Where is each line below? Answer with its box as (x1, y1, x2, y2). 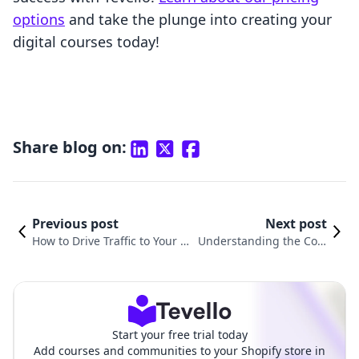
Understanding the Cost (198, 233, 327, 249)
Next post (265, 215, 327, 233)
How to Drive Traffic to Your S (32, 233, 187, 249)
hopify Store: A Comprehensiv (32, 249, 192, 265)
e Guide (32, 265, 74, 281)
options (13, 10, 65, 30)
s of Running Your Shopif (193, 249, 327, 265)
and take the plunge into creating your (65, 10, 332, 30)
